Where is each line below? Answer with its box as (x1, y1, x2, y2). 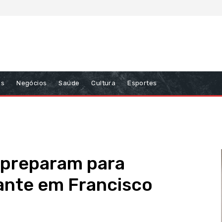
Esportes (127, 79, 157, 87)
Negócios (16, 79, 47, 87)
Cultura (91, 79, 116, 87)
